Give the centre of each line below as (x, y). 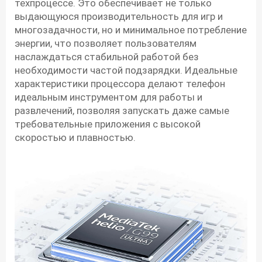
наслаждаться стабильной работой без (107, 57)
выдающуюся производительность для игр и (119, 17)
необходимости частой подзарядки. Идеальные (126, 70)
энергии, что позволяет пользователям (106, 44)
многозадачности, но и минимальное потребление (131, 30)
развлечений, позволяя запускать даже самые (122, 111)
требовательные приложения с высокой (108, 124)
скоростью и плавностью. (75, 138)
